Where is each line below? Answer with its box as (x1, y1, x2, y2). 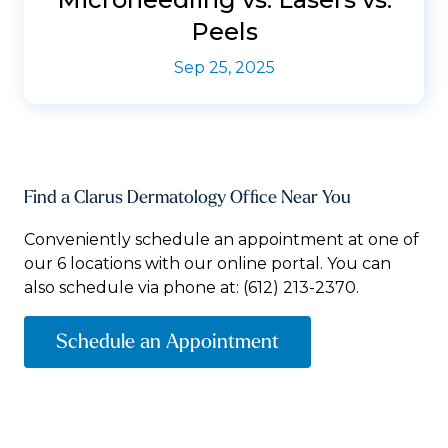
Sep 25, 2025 (173, 57, 275, 77)
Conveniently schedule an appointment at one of (24, 229, 419, 249)
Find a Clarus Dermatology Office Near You (24, 187, 351, 207)
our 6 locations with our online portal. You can (24, 253, 391, 273)
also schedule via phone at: (24, 277, 243, 297)
